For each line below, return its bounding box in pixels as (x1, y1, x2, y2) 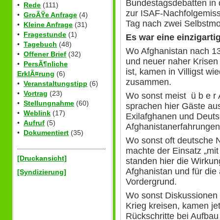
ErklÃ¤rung (17, 70, 55, 78)
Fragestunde (24, 30, 66, 39)
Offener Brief (24, 50, 66, 58)
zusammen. (126, 77, 171, 87)
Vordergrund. (126, 177, 177, 187)
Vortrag (24, 89, 48, 98)
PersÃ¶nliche (24, 60, 68, 68)
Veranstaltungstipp (24, 80, 87, 88)
